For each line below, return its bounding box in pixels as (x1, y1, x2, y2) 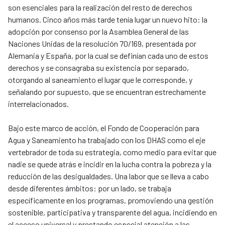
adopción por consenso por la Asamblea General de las (8, 26, 189, 36)
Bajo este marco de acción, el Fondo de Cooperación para (8, 123, 199, 133)
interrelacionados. (8, 98, 69, 108)
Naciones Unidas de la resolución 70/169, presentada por (8, 38, 196, 48)
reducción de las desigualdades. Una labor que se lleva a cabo (8, 171, 209, 181)
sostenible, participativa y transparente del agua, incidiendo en (8, 207, 217, 217)
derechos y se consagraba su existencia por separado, (8, 62, 189, 72)
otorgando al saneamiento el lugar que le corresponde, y (8, 74, 192, 84)
